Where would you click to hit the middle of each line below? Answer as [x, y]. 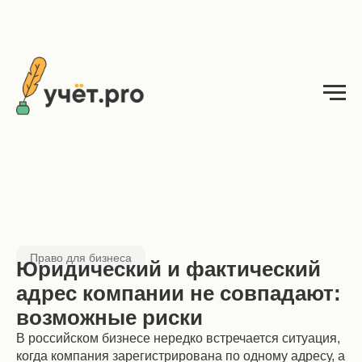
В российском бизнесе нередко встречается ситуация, [178, 338]
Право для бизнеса [81, 258]
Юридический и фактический [168, 269]
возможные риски [109, 318]
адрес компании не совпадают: [179, 293]
